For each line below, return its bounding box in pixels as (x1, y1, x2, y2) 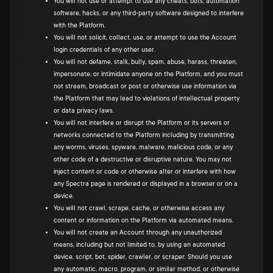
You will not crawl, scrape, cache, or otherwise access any (54, 205, 224, 212)
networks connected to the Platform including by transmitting (54, 132, 234, 139)
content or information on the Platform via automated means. (54, 217, 233, 224)
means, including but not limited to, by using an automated (54, 241, 225, 249)
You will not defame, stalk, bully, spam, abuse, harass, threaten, (54, 58, 237, 66)
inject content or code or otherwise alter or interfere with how (54, 168, 236, 175)
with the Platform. (54, 22, 105, 29)
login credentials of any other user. (54, 46, 155, 54)
